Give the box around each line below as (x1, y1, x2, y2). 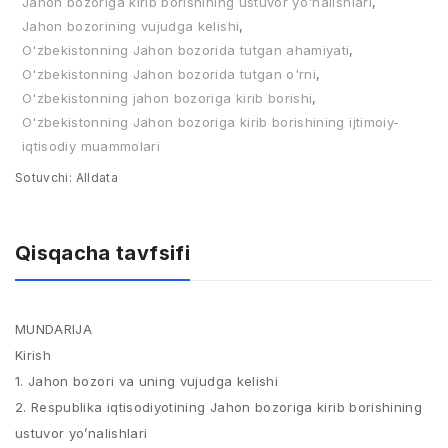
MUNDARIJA (15, 321, 93, 337)
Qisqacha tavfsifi (15, 241, 190, 265)
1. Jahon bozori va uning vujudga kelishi (15, 373, 278, 389)
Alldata (72, 170, 118, 185)
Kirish (15, 347, 52, 363)
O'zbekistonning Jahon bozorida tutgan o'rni (22, 66, 317, 82)
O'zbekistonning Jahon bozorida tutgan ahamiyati (22, 42, 350, 58)
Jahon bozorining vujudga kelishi (22, 18, 240, 34)
